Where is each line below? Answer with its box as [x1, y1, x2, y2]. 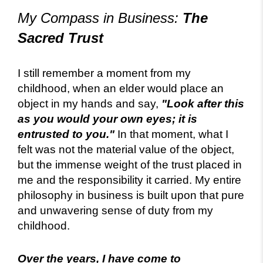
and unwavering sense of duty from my [18, 204, 213, 217]
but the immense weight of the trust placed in [18, 158, 242, 171]
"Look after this [161, 97, 244, 110]
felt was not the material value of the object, [18, 143, 234, 156]
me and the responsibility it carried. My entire [18, 173, 241, 186]
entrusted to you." [18, 127, 114, 140]
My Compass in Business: [18, 9, 178, 26]
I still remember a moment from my [18, 66, 191, 79]
